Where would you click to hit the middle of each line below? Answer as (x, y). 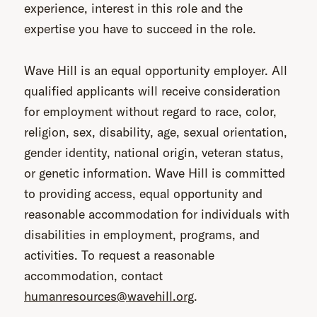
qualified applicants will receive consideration (152, 91)
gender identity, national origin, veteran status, (154, 152)
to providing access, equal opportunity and (143, 194)
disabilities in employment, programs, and (142, 235)
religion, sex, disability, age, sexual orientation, (156, 132)
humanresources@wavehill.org (109, 296)
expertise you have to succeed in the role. (140, 29)
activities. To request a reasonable (119, 255)
